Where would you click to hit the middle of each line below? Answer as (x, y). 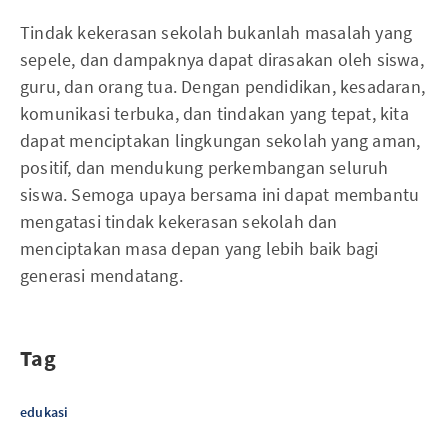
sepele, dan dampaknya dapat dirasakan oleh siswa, (222, 59)
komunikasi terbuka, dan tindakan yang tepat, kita (214, 113)
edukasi (44, 411)
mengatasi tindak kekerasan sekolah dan (179, 221)
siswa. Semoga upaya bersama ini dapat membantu (220, 194)
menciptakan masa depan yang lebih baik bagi (199, 248)
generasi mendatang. (101, 275)
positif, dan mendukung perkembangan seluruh (204, 167)
